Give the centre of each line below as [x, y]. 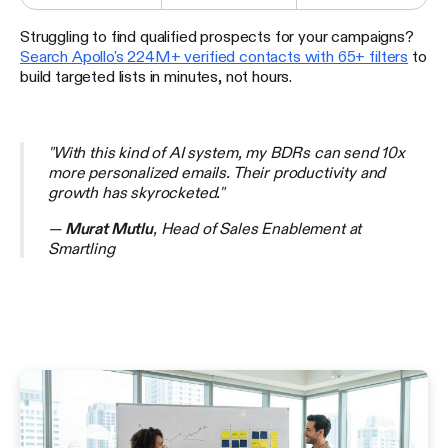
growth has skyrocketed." [136, 191]
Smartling [81, 247]
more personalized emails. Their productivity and [217, 171]
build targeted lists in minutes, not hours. [156, 75]
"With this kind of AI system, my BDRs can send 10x [226, 151]
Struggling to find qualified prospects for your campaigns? [217, 35]
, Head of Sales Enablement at [257, 227]
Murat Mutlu [108, 227]
